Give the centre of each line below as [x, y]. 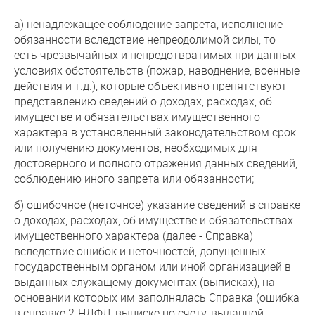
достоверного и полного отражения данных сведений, [156, 163]
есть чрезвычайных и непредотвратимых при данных [155, 54]
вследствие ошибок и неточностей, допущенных [140, 251]
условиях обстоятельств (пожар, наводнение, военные [157, 70]
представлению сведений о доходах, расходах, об [143, 101]
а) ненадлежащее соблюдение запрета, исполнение [148, 24]
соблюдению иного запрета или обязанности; [134, 178]
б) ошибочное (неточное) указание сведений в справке [157, 204]
